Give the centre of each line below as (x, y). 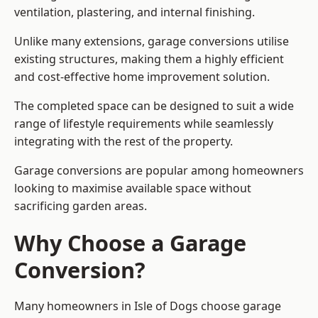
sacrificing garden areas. (81, 206)
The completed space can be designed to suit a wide (154, 106)
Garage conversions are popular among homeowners (159, 171)
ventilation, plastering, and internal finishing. (135, 12)
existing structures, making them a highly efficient (149, 59)
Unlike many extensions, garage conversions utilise (152, 42)
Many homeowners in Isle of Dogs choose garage (148, 306)
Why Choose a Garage (130, 243)
